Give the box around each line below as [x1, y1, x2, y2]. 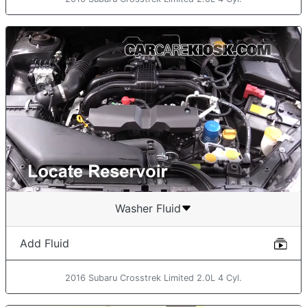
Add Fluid [20, 236, 69, 251]
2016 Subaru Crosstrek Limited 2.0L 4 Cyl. [65, 273, 242, 284]
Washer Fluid [115, 201, 181, 216]
